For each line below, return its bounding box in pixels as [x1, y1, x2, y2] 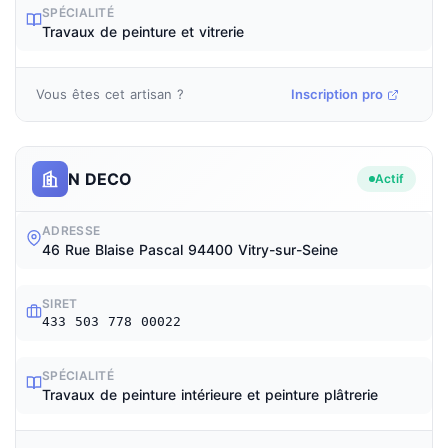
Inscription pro [291, 86, 383, 102]
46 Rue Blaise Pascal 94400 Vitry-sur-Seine [42, 241, 338, 258]
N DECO [68, 168, 132, 189]
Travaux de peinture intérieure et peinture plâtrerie [42, 386, 378, 403]
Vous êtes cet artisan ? [36, 86, 184, 102]
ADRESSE [42, 223, 101, 238]
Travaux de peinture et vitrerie [42, 23, 244, 40]
